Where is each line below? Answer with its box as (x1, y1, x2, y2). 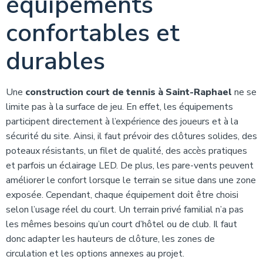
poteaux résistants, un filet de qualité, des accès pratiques (6, 144, 247, 157)
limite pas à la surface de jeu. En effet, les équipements (6, 100, 233, 113)
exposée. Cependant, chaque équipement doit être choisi (6, 188, 238, 201)
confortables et (6, 16, 180, 50)
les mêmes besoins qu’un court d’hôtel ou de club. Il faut (6, 218, 237, 231)
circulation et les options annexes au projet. (6, 247, 184, 260)
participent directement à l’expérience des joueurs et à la (6, 115, 238, 128)
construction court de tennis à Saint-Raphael (25, 86, 232, 99)
